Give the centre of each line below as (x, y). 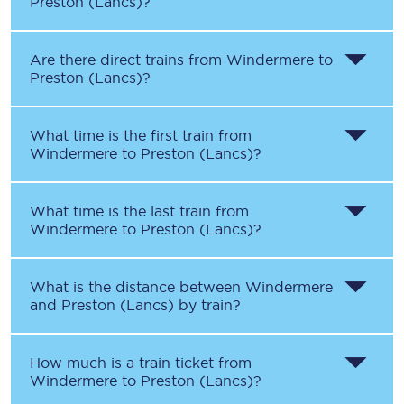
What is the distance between (138, 287)
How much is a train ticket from (141, 363)
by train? (207, 305)
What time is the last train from (139, 211)
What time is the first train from (141, 135)
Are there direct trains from (128, 60)
